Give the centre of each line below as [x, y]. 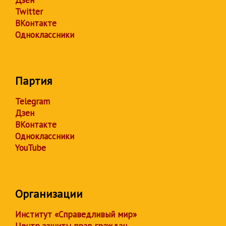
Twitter [29, 11]
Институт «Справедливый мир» [76, 214]
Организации [49, 193]
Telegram [33, 101]
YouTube [31, 148]
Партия [34, 80]
